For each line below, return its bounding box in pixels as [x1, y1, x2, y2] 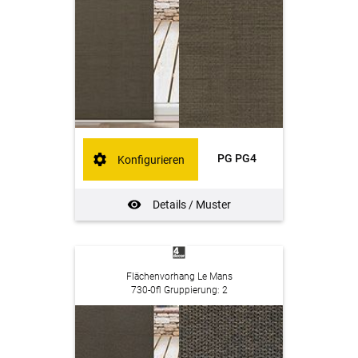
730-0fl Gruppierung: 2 [130, 284, 228, 296]
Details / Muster [152, 198, 231, 212]
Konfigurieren [117, 153, 185, 166]
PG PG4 [217, 152, 257, 165]
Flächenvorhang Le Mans [125, 270, 233, 282]
